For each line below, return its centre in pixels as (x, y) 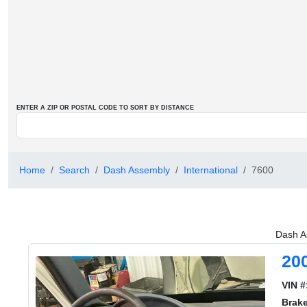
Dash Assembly (137, 170)
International (211, 170)
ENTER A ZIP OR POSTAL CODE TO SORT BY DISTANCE (105, 108)
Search (74, 170)
